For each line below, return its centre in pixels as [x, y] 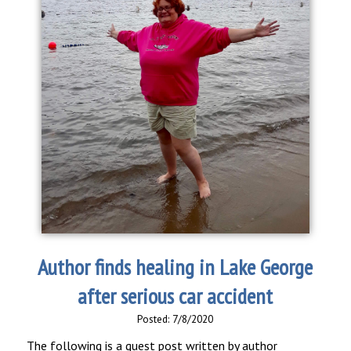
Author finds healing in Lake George [175, 267]
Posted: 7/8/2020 [175, 319]
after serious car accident [175, 296]
